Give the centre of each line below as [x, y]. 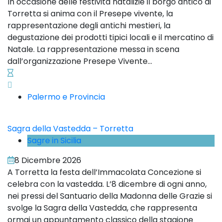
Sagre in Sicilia [54, 141]
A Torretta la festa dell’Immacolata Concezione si [104, 172]
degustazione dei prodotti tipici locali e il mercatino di [111, 38]
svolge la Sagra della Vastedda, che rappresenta [102, 208]
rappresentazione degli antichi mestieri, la [89, 26]
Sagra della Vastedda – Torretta [70, 129]
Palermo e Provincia [66, 97]
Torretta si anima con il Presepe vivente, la [90, 14]
